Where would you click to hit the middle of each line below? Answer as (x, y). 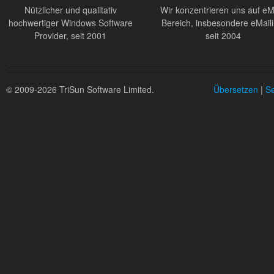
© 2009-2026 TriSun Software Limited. (80, 89)
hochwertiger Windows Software (70, 23)
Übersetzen (236, 89)
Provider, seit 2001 (70, 35)
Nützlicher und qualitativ (70, 10)
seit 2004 (223, 35)
